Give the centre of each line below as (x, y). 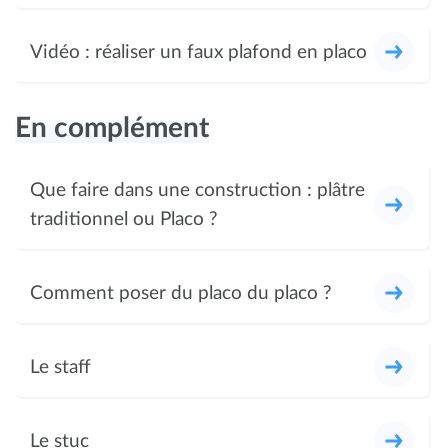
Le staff (60, 367)
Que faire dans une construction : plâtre (197, 190)
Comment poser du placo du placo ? (181, 293)
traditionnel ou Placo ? (124, 219)
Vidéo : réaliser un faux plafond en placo (198, 52)
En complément (112, 127)
